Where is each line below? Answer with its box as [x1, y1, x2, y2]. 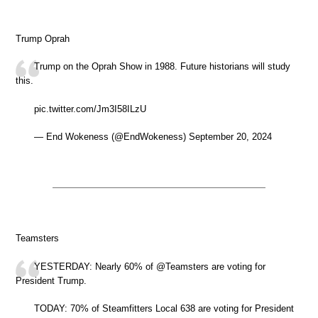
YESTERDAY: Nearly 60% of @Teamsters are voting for [34, 261, 265, 272]
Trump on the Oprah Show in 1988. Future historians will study [34, 61, 290, 72]
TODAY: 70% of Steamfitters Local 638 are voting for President [34, 303, 294, 314]
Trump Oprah [16, 33, 70, 44]
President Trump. [16, 275, 87, 286]
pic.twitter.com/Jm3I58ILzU [34, 103, 146, 114]
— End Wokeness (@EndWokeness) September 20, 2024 [34, 131, 272, 143]
